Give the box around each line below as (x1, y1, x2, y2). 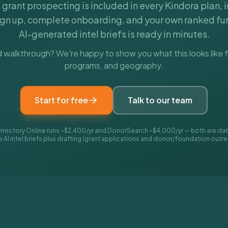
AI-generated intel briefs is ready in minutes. (18, 28, 210, 40)
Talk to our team (128, 95, 192, 106)
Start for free (35, 95, 88, 106)
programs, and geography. (65, 60, 163, 71)
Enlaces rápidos (126, 209, 191, 220)
